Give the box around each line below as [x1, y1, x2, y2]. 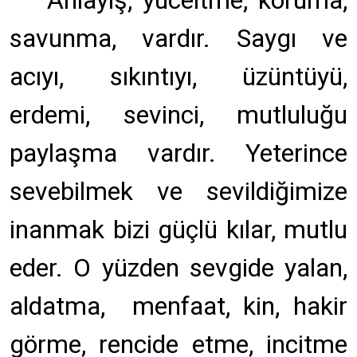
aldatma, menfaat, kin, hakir [10, 291, 347, 321]
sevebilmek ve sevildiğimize [10, 176, 347, 206]
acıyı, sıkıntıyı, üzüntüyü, [10, 61, 347, 92]
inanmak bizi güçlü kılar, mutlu [10, 214, 347, 245]
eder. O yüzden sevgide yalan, [10, 253, 347, 283]
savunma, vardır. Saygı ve [10, 23, 347, 53]
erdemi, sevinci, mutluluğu [10, 100, 347, 130]
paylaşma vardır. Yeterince [10, 138, 347, 168]
